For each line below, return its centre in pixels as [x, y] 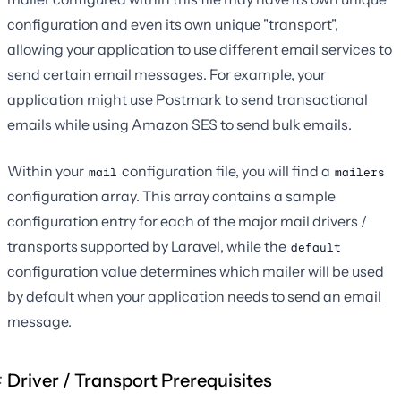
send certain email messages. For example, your [166, 74]
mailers [360, 172]
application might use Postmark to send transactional [188, 99]
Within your [47, 171]
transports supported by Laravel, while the [148, 246]
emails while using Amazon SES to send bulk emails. [179, 124]
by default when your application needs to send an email [194, 296]
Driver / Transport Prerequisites [140, 380]
